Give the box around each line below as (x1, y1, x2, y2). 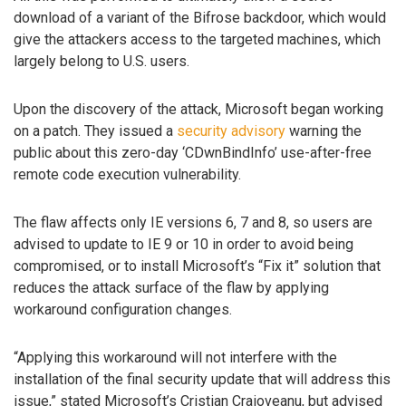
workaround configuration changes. (14, 300, 232, 318)
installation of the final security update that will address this (14, 370, 391, 388)
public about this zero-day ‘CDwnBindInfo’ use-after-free (14, 144, 372, 162)
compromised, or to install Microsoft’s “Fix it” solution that (14, 256, 381, 275)
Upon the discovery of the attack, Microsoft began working (14, 101, 383, 119)
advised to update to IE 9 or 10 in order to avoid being (14, 235, 353, 253)
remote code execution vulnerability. (14, 166, 241, 184)
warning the (285, 122, 362, 140)
